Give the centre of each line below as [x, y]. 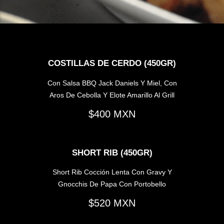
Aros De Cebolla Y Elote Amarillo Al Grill [112, 95]
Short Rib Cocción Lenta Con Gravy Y [112, 172]
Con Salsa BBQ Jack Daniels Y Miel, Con [112, 83]
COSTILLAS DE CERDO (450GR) [112, 63]
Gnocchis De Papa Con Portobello [112, 184]
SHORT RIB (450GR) [112, 152]
